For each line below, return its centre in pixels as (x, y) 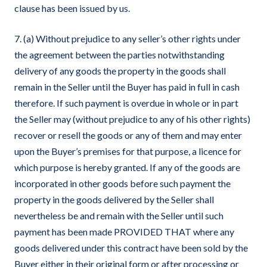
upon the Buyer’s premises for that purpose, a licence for (128, 151)
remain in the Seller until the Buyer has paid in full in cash (127, 87)
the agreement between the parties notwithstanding (119, 55)
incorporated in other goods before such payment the (122, 183)
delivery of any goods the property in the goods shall (120, 71)
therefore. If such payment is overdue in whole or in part (126, 103)
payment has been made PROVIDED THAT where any (124, 232)
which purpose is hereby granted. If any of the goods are (127, 167)
